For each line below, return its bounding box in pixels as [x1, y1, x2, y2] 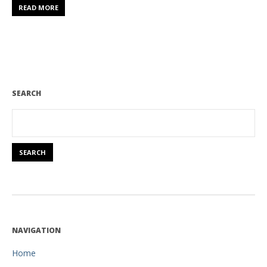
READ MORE [18, 3, 58, 13]
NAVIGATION [12, 225, 61, 236]
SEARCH [12, 88, 41, 99]
